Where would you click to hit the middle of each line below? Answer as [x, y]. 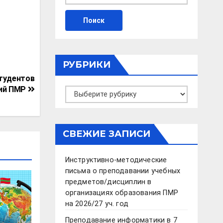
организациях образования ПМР [122, 193]
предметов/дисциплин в [108, 182]
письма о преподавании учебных [123, 171]
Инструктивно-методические [116, 160]
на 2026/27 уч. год [97, 204]
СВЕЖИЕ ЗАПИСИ [106, 134]
